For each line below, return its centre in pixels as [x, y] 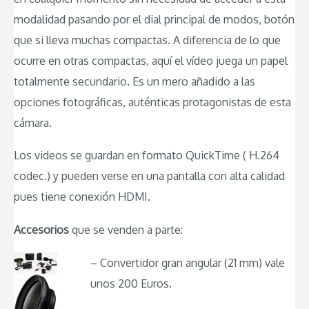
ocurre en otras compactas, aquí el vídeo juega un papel [151, 60]
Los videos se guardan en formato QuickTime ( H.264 [147, 156]
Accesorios [41, 229]
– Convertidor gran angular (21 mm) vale [188, 262]
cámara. [33, 122]
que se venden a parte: [126, 229]
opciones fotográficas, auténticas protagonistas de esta [152, 102]
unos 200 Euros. [131, 283]
